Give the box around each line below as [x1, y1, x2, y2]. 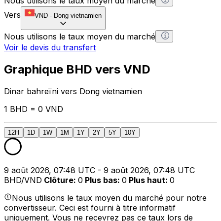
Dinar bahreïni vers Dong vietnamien [4, 86, 142, 96]
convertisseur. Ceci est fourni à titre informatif [4, 202, 176, 213]
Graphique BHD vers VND [4, 62, 150, 76]
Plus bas [85, 175, 117, 185]
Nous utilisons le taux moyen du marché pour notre [12, 192, 207, 203]
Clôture [44, 175, 74, 185]
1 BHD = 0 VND [4, 104, 63, 114]
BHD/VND [4, 175, 42, 185]
